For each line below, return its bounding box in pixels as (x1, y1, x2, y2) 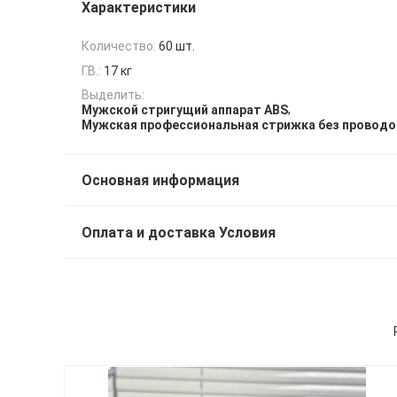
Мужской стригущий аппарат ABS (82, 103, 288, 118)
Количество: (82, 39, 156, 54)
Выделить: (82, 87, 144, 102)
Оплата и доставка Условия (82, 224, 276, 242)
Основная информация (82, 172, 239, 190)
